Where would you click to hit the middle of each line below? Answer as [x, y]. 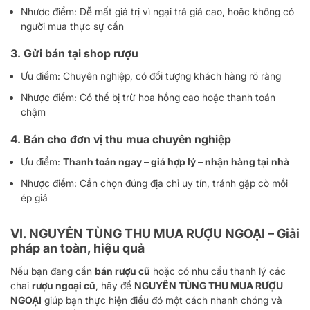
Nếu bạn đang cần [53, 271]
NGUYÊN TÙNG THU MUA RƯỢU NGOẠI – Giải [164, 233]
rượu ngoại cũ [64, 285]
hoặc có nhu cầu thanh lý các [218, 271]
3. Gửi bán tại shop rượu [74, 53]
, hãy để [115, 285]
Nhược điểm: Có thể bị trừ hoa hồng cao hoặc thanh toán [148, 97]
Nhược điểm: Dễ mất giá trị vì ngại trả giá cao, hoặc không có [157, 11]
